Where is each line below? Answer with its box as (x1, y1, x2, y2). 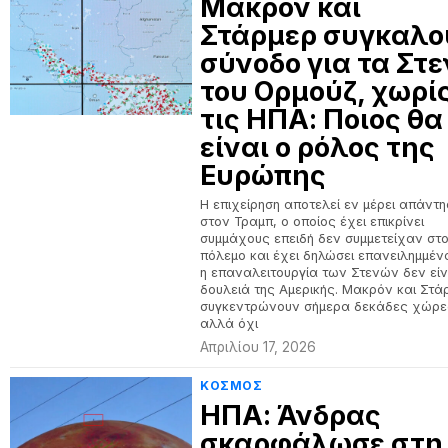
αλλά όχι (200, 316, 259, 331)
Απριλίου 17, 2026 (200, 339, 317, 355)
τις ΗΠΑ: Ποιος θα (200, 103, 444, 136)
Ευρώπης (200, 159, 327, 192)
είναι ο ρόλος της (200, 131, 436, 164)
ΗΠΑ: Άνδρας (200, 399, 382, 432)
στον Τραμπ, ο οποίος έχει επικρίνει (200, 214, 425, 229)
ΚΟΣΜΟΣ (200, 378, 263, 393)
